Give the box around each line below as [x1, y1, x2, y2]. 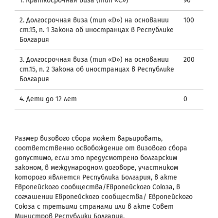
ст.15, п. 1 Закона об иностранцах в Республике [19, 25, 174, 34]
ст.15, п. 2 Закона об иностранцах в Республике [19, 65, 174, 73]
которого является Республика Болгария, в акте [15, 173, 177, 182]
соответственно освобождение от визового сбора [15, 144, 187, 152]
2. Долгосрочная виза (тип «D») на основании [19, 16, 169, 24]
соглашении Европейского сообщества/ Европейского [15, 192, 193, 201]
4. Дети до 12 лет [19, 94, 77, 103]
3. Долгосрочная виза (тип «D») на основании [19, 55, 169, 64]
